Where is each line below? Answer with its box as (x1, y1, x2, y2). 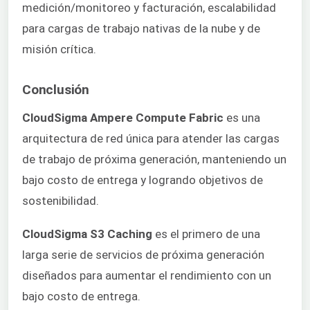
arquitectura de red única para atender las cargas (22, 131, 280, 145)
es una (224, 110, 260, 125)
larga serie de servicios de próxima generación (22, 247, 264, 262)
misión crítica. (22, 42, 96, 56)
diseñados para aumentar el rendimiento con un (22, 268, 271, 282)
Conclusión (22, 81, 90, 98)
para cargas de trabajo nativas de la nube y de (22, 21, 260, 35)
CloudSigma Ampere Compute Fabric (22, 110, 224, 125)
